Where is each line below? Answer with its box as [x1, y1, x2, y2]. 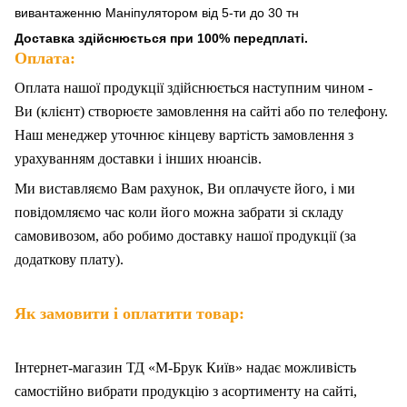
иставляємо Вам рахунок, [46, 181, 207, 197]
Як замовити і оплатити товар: [15, 304, 244, 323]
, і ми [323, 181, 355, 197]
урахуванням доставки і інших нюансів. [15, 151, 262, 167]
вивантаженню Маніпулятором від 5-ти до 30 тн [15, 5, 299, 21]
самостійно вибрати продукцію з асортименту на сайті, [15, 383, 357, 400]
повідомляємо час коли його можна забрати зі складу [15, 204, 343, 221]
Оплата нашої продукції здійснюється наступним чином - [15, 80, 372, 96]
